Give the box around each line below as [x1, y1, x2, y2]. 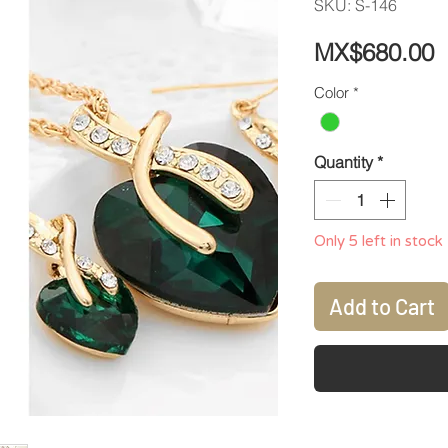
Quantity [314, 152, 373, 173]
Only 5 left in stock [314, 232, 443, 251]
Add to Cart [329, 293, 435, 320]
